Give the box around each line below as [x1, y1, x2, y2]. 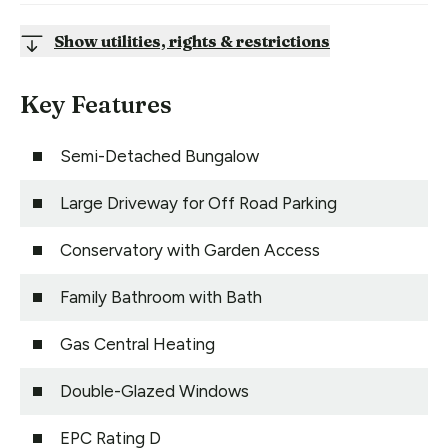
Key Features [20, 89, 172, 119]
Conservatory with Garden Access [60, 239, 320, 260]
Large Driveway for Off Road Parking [60, 192, 337, 213]
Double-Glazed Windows [60, 380, 249, 401]
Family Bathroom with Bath [60, 286, 262, 307]
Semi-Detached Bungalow [60, 145, 259, 166]
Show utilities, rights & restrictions [54, 30, 330, 51]
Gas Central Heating [60, 333, 215, 354]
